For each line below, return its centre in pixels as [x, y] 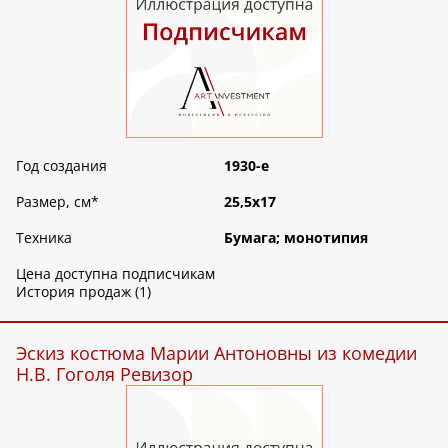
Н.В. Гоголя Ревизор [104, 373]
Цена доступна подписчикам [115, 273]
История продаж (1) [83, 291]
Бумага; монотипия [296, 237]
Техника [44, 237]
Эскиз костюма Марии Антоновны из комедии [216, 352]
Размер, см [53, 201]
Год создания [61, 165]
